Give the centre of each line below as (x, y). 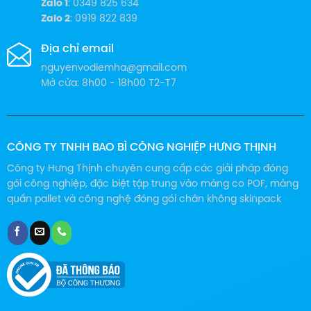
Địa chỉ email (77, 49)
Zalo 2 (55, 19)
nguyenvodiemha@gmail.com (114, 69)
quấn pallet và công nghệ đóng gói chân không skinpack (144, 200)
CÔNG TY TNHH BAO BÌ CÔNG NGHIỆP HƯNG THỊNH (141, 148)
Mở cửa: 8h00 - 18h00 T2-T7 (108, 84)
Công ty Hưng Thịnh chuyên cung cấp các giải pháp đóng (147, 169)
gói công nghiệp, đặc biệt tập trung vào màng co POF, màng (152, 185)
